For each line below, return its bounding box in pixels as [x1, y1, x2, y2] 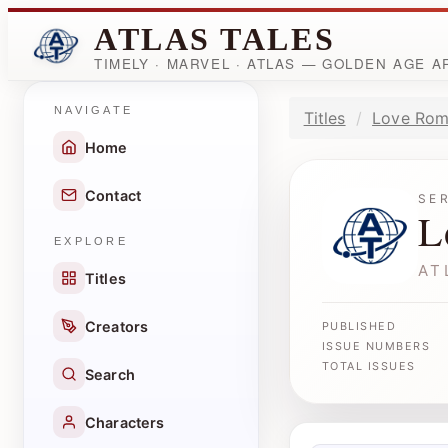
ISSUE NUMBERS [321, 339, 431, 353]
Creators [85, 317, 149, 335]
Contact [85, 186, 142, 204]
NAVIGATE [54, 104, 134, 116]
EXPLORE [54, 235, 128, 247]
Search [85, 365, 135, 383]
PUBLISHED [321, 319, 397, 333]
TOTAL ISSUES [321, 359, 416, 373]
